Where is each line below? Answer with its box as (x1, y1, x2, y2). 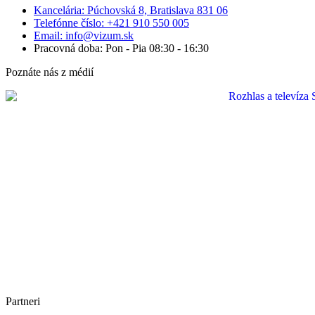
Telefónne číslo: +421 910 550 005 (34, 17, 189, 30)
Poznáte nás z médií (6, 66, 94, 79)
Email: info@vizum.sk (34, 30, 134, 42)
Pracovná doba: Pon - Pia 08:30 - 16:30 (34, 42, 209, 55)
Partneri (6, 295, 40, 308)
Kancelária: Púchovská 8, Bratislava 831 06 (34, 4, 228, 17)
